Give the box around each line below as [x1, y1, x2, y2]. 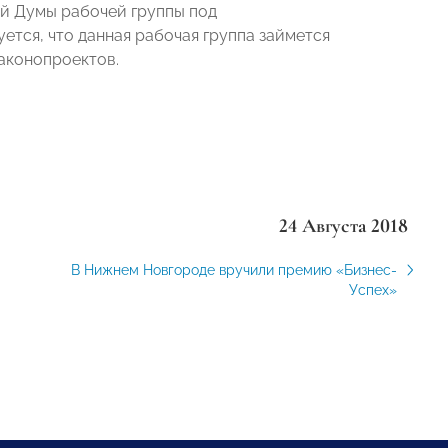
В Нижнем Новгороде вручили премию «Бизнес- [70, 262, 397, 278]
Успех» [348, 282, 397, 298]
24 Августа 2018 [278, 214, 408, 238]
